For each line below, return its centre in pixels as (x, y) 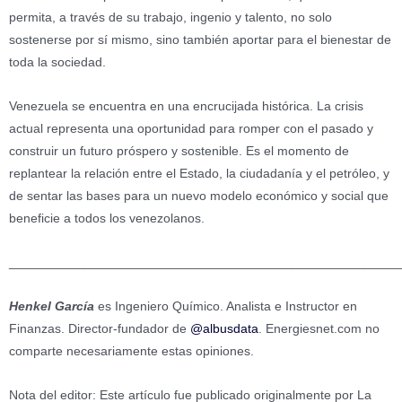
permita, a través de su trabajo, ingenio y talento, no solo (170, 17)
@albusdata (224, 328)
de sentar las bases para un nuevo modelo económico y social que (199, 196)
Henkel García (52, 306)
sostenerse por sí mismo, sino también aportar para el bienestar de (200, 39)
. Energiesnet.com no (319, 328)
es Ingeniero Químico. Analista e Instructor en (226, 306)
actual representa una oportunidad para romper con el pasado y (191, 128)
